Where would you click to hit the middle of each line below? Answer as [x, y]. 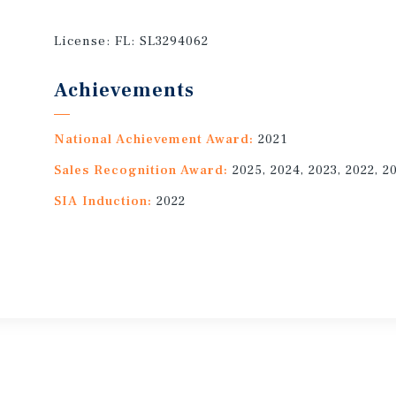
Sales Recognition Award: [141, 170]
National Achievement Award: [154, 139]
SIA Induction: [103, 201]
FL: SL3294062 [162, 41]
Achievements [125, 90]
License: [85, 41]
